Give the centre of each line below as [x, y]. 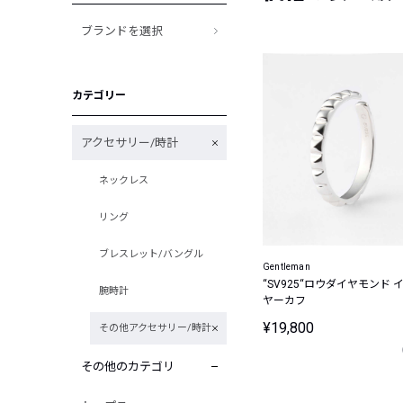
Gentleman [287, 267]
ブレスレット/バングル [151, 254]
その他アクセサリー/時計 [155, 328]
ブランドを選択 [122, 31]
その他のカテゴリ [128, 367]
